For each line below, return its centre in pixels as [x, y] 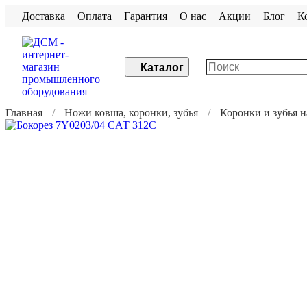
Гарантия [146, 16]
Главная [24, 113]
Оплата [95, 16]
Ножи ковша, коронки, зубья [131, 113]
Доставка [44, 16]
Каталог [162, 68]
